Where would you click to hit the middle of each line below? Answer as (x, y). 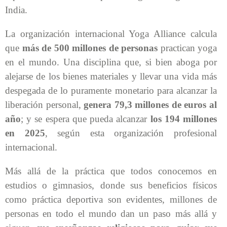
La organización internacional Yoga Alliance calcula (111, 33)
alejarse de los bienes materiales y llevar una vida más (111, 76)
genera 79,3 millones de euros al (150, 104)
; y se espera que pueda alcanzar (86, 119)
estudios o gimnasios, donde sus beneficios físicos (111, 185)
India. (16, 10)
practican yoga (187, 48)
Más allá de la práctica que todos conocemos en (111, 171)
